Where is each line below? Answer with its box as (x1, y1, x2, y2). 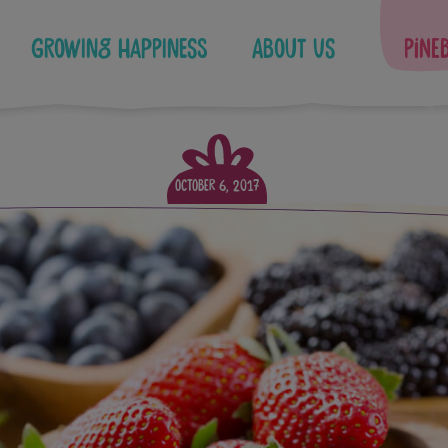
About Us (252, 35, 336, 64)
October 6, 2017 (174, 178, 259, 194)
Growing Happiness (31, 35, 209, 64)
